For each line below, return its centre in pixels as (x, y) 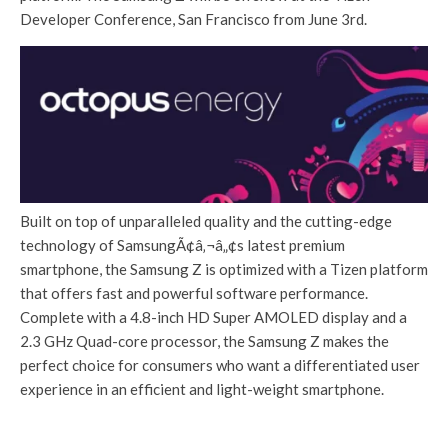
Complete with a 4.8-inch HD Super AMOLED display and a (213, 317)
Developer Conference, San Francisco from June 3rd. (193, 19)
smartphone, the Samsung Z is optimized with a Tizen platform (224, 269)
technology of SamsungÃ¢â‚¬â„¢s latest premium (182, 245)
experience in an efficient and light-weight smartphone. (202, 389)
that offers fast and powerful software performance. (194, 293)
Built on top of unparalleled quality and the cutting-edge (206, 221)
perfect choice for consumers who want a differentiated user (220, 365)
